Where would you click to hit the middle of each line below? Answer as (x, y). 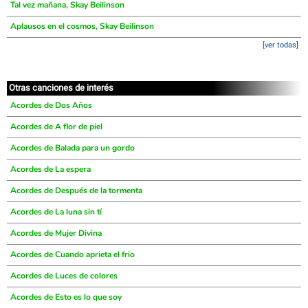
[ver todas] (280, 45)
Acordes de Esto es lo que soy (66, 297)
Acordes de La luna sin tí (56, 212)
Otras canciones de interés (61, 88)
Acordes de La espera (51, 169)
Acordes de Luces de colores (64, 276)
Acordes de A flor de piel (56, 126)
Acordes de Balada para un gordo (73, 148)
